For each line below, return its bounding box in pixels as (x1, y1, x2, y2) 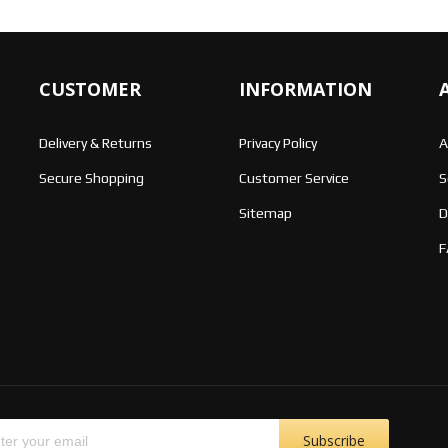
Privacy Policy (239, 134, 317, 151)
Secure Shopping (39, 169, 144, 186)
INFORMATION (239, 76, 372, 101)
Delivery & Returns (39, 134, 152, 151)
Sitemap (239, 204, 292, 221)
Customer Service (239, 169, 349, 186)
